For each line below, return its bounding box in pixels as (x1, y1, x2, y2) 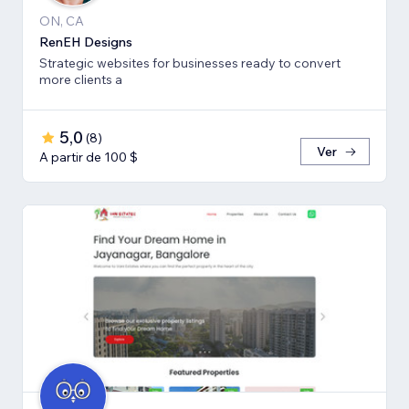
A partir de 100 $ (39, 148, 138, 165)
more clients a (39, 70, 122, 88)
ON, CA (39, 12, 84, 29)
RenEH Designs (39, 33, 132, 50)
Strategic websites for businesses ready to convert (39, 54, 173, 71)
